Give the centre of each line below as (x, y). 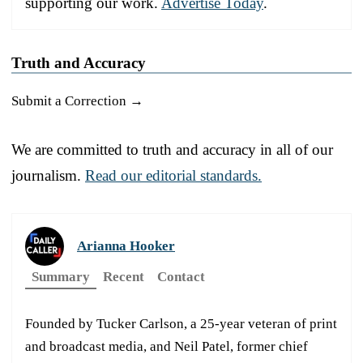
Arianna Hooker (126, 246)
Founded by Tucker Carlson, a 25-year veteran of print (181, 323)
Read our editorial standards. (173, 175)
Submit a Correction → (77, 100)
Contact (181, 276)
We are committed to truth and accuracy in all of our (172, 149)
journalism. (48, 175)
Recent (124, 276)
